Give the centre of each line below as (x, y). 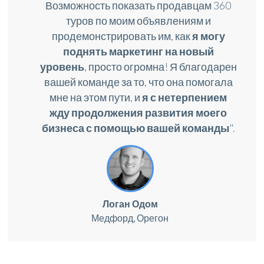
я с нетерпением (184, 97)
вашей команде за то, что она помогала (138, 82)
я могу (208, 36)
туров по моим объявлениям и (138, 20)
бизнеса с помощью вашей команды (135, 128)
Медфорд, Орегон (130, 217)
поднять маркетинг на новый (138, 51)
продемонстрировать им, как (122, 36)
